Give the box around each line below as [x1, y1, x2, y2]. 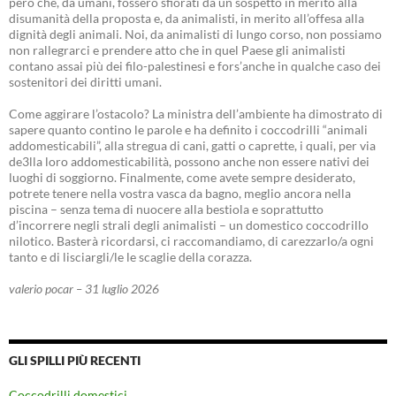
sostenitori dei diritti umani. [9, 73, 162, 89]
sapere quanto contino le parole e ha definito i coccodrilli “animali [9, 121, 368, 137]
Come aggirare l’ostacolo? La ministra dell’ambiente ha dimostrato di [9, 105, 383, 121]
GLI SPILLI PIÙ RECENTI [9, 352, 141, 368]
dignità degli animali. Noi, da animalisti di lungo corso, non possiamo [9, 26, 382, 42]
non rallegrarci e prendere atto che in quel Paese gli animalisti [9, 42, 346, 57]
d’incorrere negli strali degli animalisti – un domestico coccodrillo [9, 217, 369, 232]
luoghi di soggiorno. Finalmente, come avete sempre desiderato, [9, 169, 355, 185]
